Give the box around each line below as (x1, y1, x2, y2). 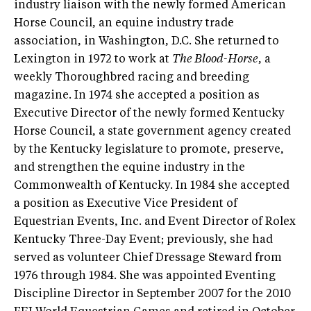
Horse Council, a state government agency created (14, 126, 291, 138)
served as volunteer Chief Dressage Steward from (14, 253, 282, 264)
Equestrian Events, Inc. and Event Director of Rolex (14, 217, 296, 228)
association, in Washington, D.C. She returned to (14, 36, 279, 48)
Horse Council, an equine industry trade (14, 18, 234, 30)
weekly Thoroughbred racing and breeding (14, 72, 249, 84)
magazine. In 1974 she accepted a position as (14, 90, 260, 102)
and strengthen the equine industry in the (14, 162, 245, 174)
